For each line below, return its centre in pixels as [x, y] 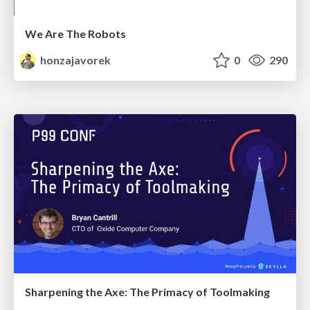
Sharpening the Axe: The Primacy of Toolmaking [147, 291]
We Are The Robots [75, 34]
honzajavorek [75, 60]
